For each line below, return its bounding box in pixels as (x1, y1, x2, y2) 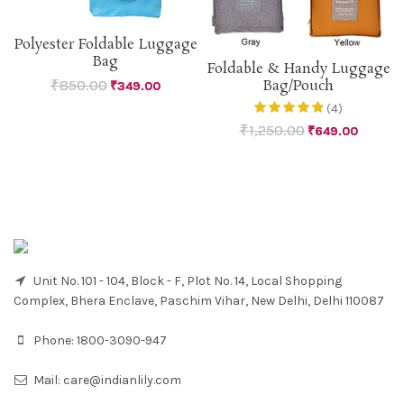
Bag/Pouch (263, 77, 334, 96)
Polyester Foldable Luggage (14, 35, 197, 55)
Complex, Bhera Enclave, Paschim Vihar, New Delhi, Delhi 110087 (14, 293, 384, 309)
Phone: (31, 333, 77, 349)
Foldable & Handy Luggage (207, 60, 390, 79)
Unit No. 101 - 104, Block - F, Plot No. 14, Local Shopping (31, 273, 342, 289)
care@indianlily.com (63, 372, 181, 389)
